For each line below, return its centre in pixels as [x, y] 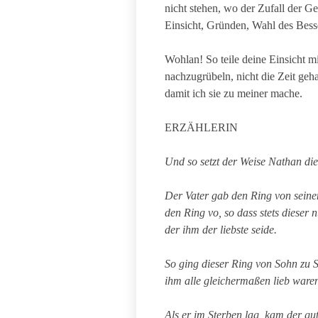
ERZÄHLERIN [201, 127]
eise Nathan [275, 161]
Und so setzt [193, 161]
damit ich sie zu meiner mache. [234, 93]
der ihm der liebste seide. [221, 230]
